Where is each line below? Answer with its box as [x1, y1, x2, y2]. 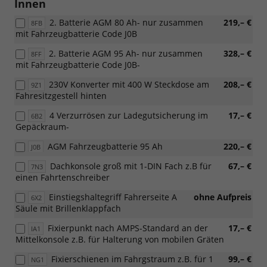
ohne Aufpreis [191, 191, 252, 203]
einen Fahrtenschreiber [15, 171, 110, 183]
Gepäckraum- [15, 120, 69, 132]
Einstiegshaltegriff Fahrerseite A [49, 191, 177, 203]
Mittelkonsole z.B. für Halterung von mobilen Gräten [15, 233, 224, 245]
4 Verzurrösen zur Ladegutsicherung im [49, 109, 208, 121]
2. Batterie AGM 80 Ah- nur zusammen [49, 16, 203, 28]
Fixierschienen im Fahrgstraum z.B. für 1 [51, 253, 213, 265]
